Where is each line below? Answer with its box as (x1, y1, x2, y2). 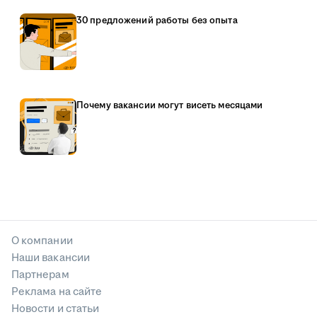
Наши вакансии (11, 250, 90, 265)
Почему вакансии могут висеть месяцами (76, 98, 263, 112)
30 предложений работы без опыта (76, 13, 238, 27)
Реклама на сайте (11, 284, 103, 299)
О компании (11, 234, 73, 248)
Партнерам (11, 267, 69, 282)
